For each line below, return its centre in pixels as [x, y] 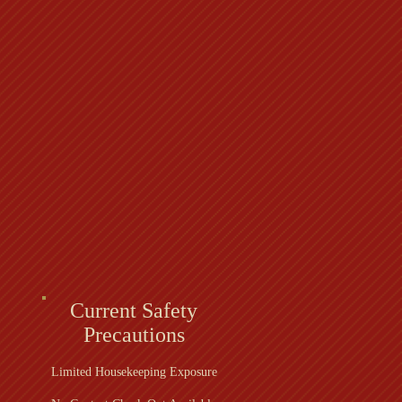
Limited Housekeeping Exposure [134, 372]
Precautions [134, 335]
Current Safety [134, 310]
